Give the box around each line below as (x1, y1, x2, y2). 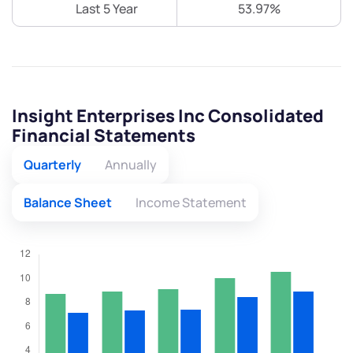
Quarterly (24, 156, 81, 174)
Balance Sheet (24, 194, 112, 212)
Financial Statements (12, 124, 195, 148)
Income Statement (136, 194, 247, 212)
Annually (105, 156, 157, 174)
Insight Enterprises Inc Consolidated (12, 104, 324, 128)
